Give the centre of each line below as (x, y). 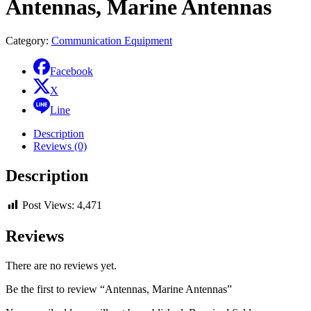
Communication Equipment (112, 41)
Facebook (72, 72)
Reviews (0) (60, 146)
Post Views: (48, 205)
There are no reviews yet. (61, 266)
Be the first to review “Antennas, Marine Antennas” (119, 289)
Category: (28, 41)
